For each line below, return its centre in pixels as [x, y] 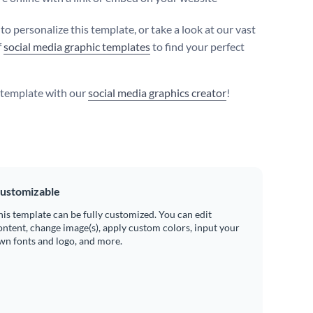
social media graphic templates [77, 47]
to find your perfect [197, 47]
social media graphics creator [157, 93]
